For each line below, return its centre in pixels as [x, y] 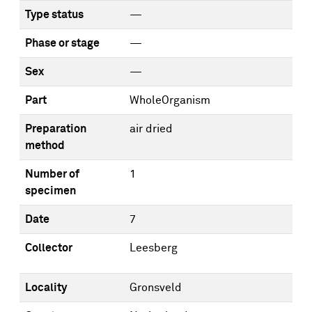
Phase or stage [62, 43]
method [45, 146]
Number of [52, 174]
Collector [49, 248]
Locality [46, 288]
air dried [151, 129]
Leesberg [154, 248]
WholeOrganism [170, 100]
